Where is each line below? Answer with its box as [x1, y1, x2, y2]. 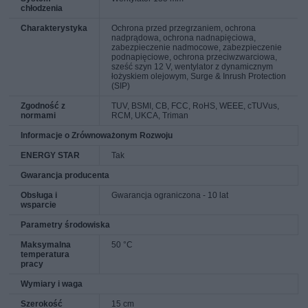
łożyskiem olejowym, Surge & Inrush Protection [111, 71, 287, 81]
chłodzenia [21, 3, 63, 13]
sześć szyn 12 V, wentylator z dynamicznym [111, 61, 274, 71]
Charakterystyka [21, 23, 88, 33]
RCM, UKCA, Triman [111, 110, 189, 120]
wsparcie [21, 199, 57, 210]
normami [21, 110, 56, 120]
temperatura [21, 249, 70, 259]
